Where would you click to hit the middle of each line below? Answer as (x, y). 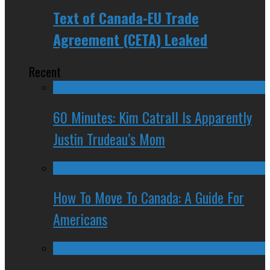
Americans (80, 219)
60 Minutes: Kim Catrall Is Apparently (152, 117)
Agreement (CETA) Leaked (130, 39)
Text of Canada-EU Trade (126, 17)
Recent (45, 71)
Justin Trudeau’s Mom (109, 138)
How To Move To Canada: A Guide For (149, 197)
